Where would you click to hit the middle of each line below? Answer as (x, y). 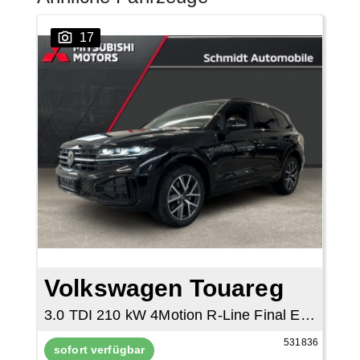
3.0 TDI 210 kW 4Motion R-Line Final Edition (307, 315)
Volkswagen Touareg (164, 288)
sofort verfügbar (99, 349)
